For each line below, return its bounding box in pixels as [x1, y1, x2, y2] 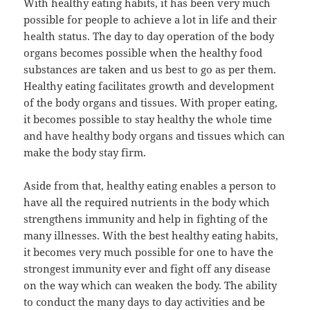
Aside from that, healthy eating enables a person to [24, 179, 277, 193]
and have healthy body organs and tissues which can [24, 129, 286, 143]
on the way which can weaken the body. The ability [24, 278, 277, 293]
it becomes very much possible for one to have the [24, 245, 274, 259]
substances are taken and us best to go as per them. [24, 62, 277, 77]
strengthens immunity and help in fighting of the [24, 212, 268, 226]
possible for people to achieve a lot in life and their [24, 12, 277, 27]
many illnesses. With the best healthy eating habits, [24, 228, 279, 243]
